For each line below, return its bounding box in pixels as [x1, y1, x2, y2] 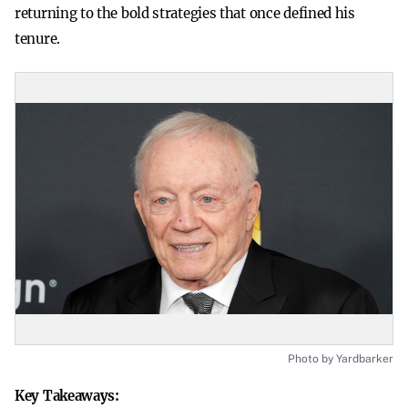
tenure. [15, 30, 60, 47]
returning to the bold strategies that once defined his [15, 5, 355, 22]
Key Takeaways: [15, 387, 119, 404]
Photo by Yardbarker [288, 352, 393, 365]
